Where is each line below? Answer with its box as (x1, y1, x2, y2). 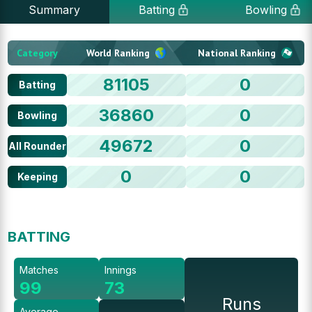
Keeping (17, 171, 58, 182)
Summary (29, 3, 81, 17)
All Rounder (8, 140, 67, 152)
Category (17, 47, 58, 59)
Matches (19, 264, 58, 276)
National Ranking (197, 47, 276, 59)
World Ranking (86, 47, 150, 59)
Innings (104, 264, 137, 276)
